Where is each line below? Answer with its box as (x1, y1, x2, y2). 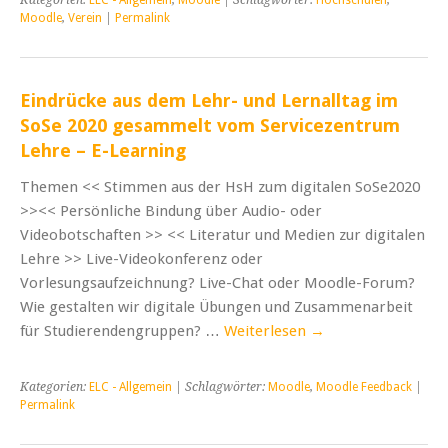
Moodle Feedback (316, 379, 412, 394)
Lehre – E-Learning (20, 139, 186, 161)
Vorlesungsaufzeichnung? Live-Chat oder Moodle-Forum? (20, 273, 415, 292)
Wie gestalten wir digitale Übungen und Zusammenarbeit (20, 297, 413, 316)
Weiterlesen (224, 321, 310, 340)
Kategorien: (20, 379, 89, 394)
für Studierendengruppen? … (20, 321, 224, 340)
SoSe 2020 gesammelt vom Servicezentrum (20, 114, 400, 136)
